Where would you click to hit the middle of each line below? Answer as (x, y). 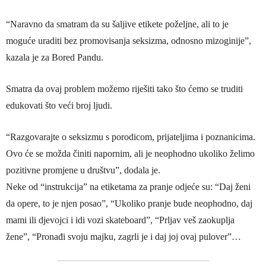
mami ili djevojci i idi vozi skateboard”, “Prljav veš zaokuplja (120, 220)
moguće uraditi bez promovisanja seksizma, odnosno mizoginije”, (129, 41)
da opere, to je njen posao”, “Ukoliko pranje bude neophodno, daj (129, 204)
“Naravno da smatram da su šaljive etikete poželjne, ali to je (117, 24)
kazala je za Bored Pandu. (55, 58)
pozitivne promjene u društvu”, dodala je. (83, 170)
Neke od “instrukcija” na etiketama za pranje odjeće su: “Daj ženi (128, 187)
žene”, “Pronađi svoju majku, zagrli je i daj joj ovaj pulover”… (123, 237)
